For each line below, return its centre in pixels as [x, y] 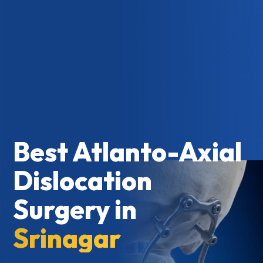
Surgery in [75, 210]
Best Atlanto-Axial [128, 152]
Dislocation [83, 181]
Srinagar [67, 238]
